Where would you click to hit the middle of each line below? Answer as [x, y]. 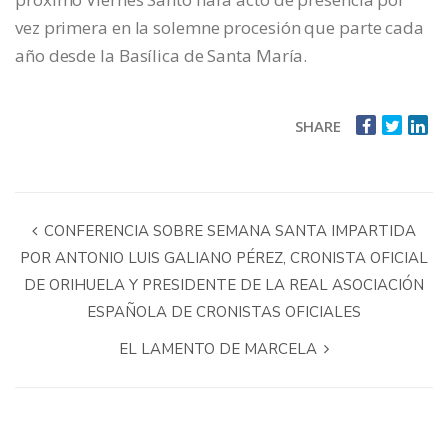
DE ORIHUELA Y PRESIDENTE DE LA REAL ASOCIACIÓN [224, 285]
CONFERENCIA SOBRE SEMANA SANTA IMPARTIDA [228, 231]
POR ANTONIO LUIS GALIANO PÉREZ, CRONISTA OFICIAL [224, 258]
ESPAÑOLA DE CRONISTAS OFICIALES [224, 312]
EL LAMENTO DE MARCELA [220, 349]
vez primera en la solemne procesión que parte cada [219, 28]
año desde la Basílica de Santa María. [161, 56]
